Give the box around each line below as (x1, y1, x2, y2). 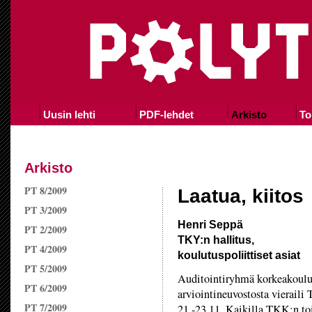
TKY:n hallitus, (178, 233, 254, 246)
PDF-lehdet (139, 109, 194, 120)
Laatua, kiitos (178, 185, 304, 207)
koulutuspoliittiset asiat (178, 249, 300, 261)
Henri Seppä (178, 218, 243, 231)
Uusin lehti (42, 109, 95, 120)
